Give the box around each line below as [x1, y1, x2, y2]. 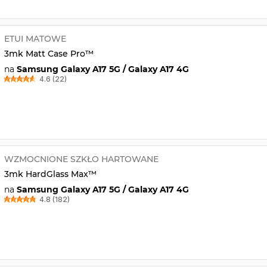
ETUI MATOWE [4, 33, 66, 44]
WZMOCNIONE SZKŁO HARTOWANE [4, 153, 159, 164]
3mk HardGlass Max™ [4, 168, 97, 179]
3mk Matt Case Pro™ [4, 48, 94, 59]
